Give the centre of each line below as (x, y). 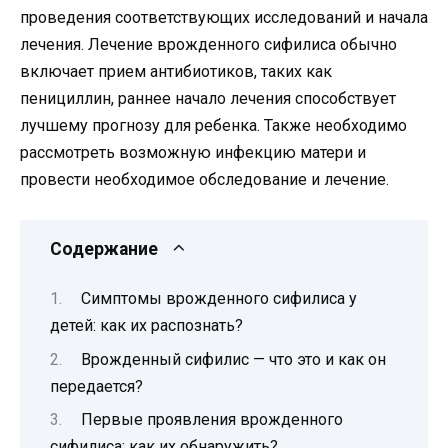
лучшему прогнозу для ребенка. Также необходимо (213, 125)
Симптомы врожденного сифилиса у (218, 299)
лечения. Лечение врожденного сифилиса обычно (208, 44)
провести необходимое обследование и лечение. (204, 179)
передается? (96, 386)
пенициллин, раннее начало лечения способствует (208, 98)
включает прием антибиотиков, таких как (176, 71)
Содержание (104, 248)
